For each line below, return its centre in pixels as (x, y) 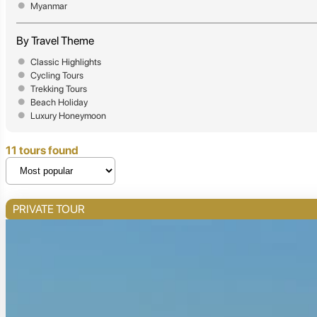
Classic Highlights (66, 62)
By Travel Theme (55, 40)
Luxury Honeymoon (68, 115)
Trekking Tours (59, 88)
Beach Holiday (59, 102)
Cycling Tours (57, 75)
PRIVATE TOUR (49, 209)
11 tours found (42, 150)
